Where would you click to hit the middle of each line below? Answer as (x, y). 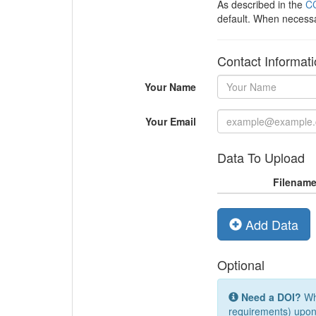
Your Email (170, 121)
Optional (241, 265)
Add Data (270, 224)
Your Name (170, 87)
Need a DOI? (271, 297)
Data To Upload (261, 157)
